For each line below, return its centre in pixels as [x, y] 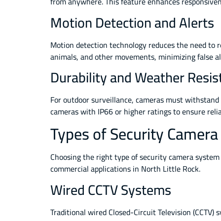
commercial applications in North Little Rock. [125, 169]
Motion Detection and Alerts [132, 22]
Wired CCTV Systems [111, 190]
